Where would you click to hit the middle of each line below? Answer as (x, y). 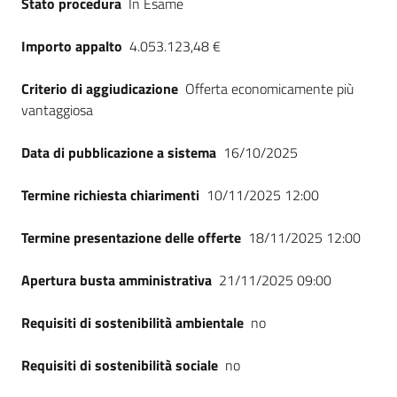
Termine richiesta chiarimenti (110, 195)
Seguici (42, 12)
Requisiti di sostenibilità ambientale (132, 323)
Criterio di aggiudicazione (100, 89)
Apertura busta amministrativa (117, 280)
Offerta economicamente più (269, 89)
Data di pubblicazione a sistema (119, 152)
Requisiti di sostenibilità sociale (120, 365)
